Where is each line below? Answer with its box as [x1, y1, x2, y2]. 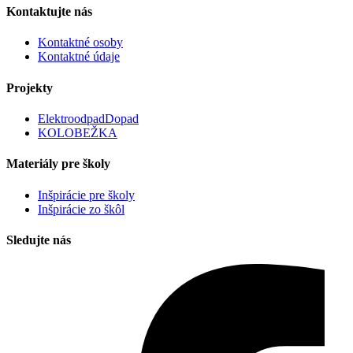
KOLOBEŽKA [38, 125, 117, 139]
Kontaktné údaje [38, 50, 120, 64]
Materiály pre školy [6, 157, 110, 171]
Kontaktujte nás [6, 5, 92, 19]
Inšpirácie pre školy [38, 188, 135, 202]
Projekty [6, 80, 53, 95]
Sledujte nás [6, 232, 71, 247]
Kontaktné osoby [38, 35, 123, 50]
